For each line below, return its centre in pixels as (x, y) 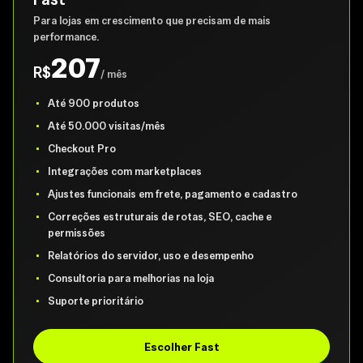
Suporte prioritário (96, 301)
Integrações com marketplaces (125, 171)
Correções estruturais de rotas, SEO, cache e (160, 217)
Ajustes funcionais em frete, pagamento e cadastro (173, 194)
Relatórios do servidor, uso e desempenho (151, 256)
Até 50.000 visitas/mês (107, 126)
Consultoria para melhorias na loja (131, 278)
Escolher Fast (181, 347)
